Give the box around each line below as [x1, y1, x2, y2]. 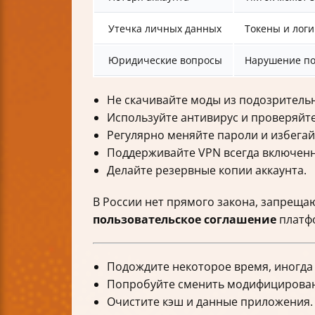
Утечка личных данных [108, 22, 221, 36]
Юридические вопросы [108, 53, 222, 67]
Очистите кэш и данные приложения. [107, 294, 313, 310]
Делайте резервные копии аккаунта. [107, 162, 307, 179]
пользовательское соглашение [93, 212, 276, 228]
